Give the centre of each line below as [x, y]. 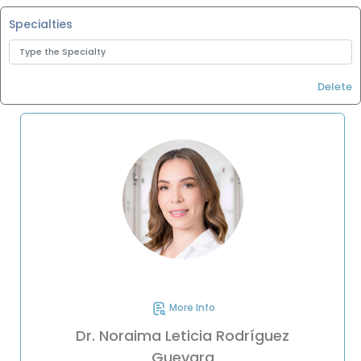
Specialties [41, 24]
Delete [335, 87]
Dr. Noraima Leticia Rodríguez [183, 336]
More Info [191, 308]
